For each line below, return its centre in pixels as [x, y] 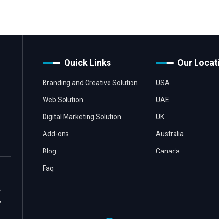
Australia [170, 134]
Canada [168, 151]
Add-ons [55, 134]
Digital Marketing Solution [82, 117]
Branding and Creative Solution [90, 83]
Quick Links [87, 62]
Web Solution [63, 100]
